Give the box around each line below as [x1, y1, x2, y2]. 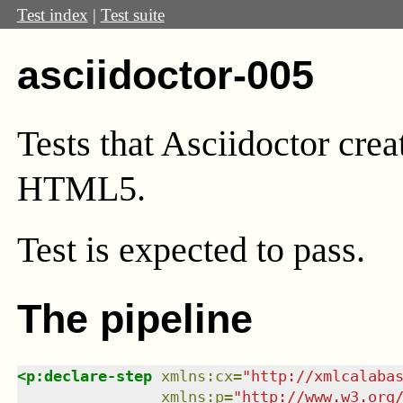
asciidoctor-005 [16, 51, 314, 98]
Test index [16, 4, 88, 24]
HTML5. [16, 167, 146, 209]
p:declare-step [25, 366, 152, 385]
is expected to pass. [85, 229, 365, 271]
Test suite [100, 4, 165, 24]
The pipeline [16, 295, 253, 342]
